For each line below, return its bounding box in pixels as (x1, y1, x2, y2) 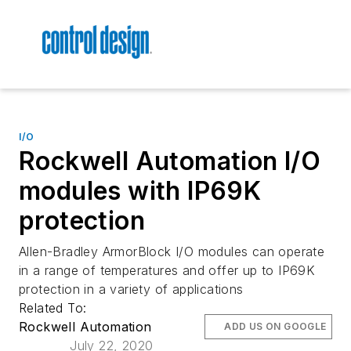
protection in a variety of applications (19, 281, 244, 298)
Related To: (19, 300, 91, 317)
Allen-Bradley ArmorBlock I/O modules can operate (19, 244, 325, 260)
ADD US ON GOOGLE (224, 320, 327, 333)
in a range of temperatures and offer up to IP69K (19, 262, 316, 279)
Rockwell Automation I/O (19, 146, 321, 177)
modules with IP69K (19, 175, 262, 207)
